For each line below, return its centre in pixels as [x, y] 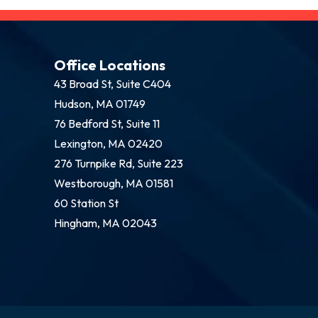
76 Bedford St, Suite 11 [107, 123]
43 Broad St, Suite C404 [113, 83]
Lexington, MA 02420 [108, 143]
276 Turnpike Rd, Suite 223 [119, 163]
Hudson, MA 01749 [100, 103]
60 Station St [86, 203]
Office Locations [110, 65]
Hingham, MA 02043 [105, 223]
